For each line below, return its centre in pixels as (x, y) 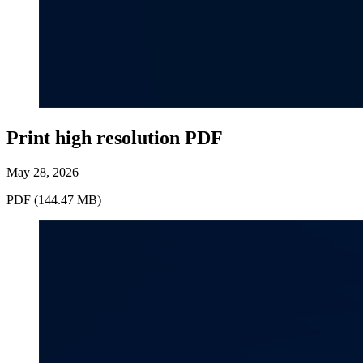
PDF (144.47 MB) (54, 199)
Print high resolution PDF (115, 137)
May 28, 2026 (43, 172)
